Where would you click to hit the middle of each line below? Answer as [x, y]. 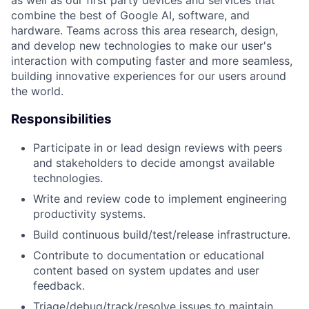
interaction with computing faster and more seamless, [152, 61]
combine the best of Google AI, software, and [130, 16]
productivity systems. [89, 213]
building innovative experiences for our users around [149, 76]
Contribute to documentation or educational [149, 255]
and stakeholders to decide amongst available [154, 162]
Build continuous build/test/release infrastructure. [162, 234]
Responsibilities [61, 119]
